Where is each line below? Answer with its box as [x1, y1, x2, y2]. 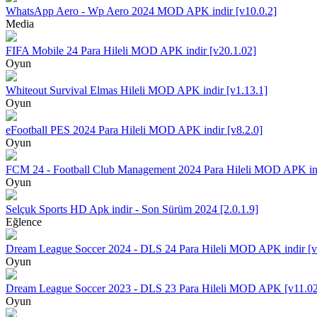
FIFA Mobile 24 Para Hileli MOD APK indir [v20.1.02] [6, 44, 256, 57]
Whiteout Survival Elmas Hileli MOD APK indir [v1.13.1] [6, 83, 267, 96]
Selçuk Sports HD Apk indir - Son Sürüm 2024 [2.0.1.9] [6, 202, 258, 215]
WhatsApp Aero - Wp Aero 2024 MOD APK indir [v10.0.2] [6, 4, 277, 17]
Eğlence [6, 215, 42, 228]
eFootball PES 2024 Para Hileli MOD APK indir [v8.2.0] [6, 123, 263, 136]
